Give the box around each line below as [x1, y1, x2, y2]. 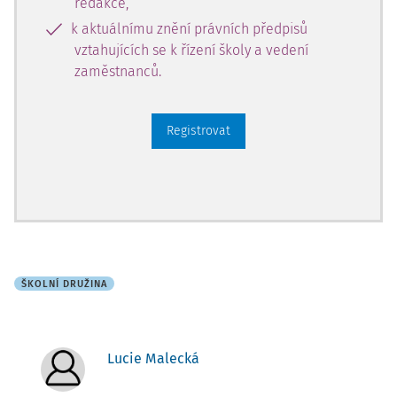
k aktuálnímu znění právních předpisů [71, 20, 307, 37]
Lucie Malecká [107, 350, 199, 367]
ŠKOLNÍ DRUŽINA [21, 278, 107, 290]
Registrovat [167, 123, 230, 138]
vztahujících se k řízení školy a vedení [74, 42, 308, 58]
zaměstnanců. [74, 63, 161, 80]
